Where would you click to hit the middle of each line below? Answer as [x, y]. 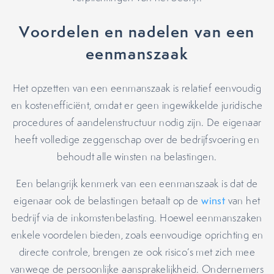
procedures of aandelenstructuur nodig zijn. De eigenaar [137, 122]
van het [243, 201]
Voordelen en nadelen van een [137, 31]
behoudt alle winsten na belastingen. [137, 157]
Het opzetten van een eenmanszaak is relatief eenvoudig [137, 88]
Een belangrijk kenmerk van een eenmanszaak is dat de [137, 183]
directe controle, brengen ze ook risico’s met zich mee [137, 252]
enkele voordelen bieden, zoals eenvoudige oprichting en [137, 235]
